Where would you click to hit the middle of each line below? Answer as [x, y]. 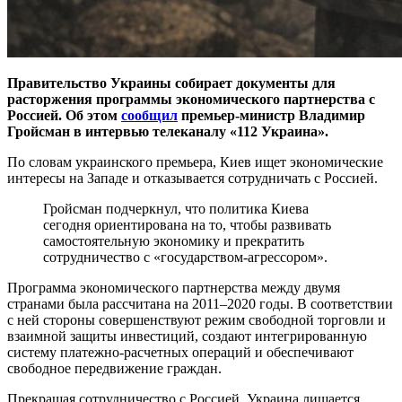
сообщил [149, 115]
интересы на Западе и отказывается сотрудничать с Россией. [192, 178]
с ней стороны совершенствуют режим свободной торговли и [197, 319]
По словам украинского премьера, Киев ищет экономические [195, 162]
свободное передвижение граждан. [114, 368]
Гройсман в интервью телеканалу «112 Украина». [168, 131]
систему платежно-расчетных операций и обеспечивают [180, 352]
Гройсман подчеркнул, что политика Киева [176, 208]
